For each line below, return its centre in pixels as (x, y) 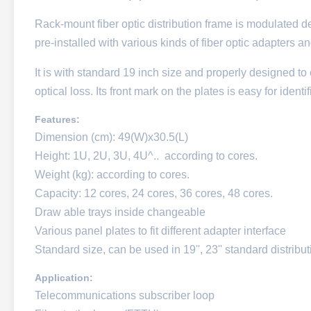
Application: (64, 278)
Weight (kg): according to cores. (112, 175)
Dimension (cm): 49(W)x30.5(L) (111, 137)
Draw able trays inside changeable (120, 212)
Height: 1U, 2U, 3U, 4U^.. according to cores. (146, 156)
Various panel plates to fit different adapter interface (160, 231)
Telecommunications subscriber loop (125, 295)
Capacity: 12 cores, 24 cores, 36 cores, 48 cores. (154, 193)
